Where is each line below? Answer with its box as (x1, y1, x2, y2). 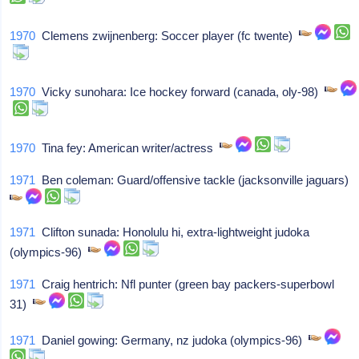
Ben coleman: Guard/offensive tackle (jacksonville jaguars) (35, 173, 356, 187)
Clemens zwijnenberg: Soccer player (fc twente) (35, 29, 300, 42)
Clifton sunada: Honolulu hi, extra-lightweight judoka (35, 225, 310, 239)
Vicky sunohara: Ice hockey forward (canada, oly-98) (35, 85, 325, 99)
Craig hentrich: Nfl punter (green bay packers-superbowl (35, 277, 335, 291)
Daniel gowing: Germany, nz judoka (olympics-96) (35, 333, 309, 347)
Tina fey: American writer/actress (35, 141, 220, 155)
